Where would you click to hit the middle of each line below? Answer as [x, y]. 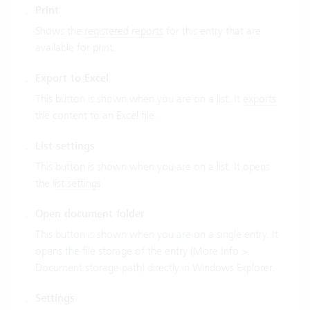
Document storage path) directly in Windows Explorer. [155, 268]
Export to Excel [72, 79]
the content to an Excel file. [96, 116]
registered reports [124, 31]
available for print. [81, 48]
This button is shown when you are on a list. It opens [153, 167]
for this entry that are [212, 31]
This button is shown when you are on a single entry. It [157, 235]
